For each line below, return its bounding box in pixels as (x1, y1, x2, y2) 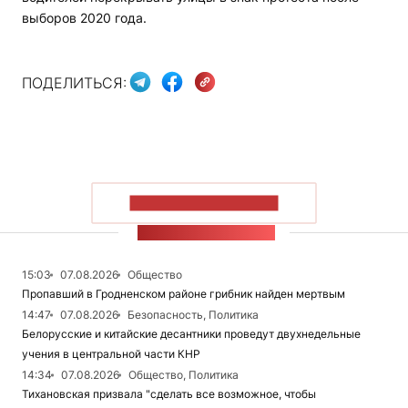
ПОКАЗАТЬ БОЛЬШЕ (129, 195, 279, 211)
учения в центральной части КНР (22, 347, 200, 362)
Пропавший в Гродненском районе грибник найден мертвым (22, 287, 345, 301)
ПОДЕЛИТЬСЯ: (22, 73, 127, 92)
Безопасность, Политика (127, 308, 259, 322)
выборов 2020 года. (22, 10, 147, 26)
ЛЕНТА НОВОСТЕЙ (137, 225, 276, 241)
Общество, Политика (128, 368, 239, 382)
